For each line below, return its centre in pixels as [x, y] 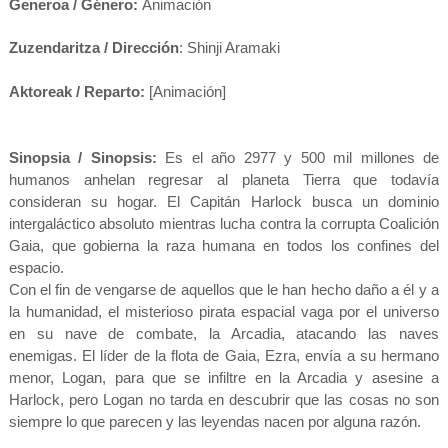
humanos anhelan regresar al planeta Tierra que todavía [224, 179]
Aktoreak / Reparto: [76, 91]
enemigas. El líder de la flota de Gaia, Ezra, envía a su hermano [224, 355]
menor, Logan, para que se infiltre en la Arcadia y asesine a [224, 377]
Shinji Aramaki [233, 47]
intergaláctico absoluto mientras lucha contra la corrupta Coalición [224, 223]
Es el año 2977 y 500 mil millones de [302, 157]
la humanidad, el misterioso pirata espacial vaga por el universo [224, 311]
